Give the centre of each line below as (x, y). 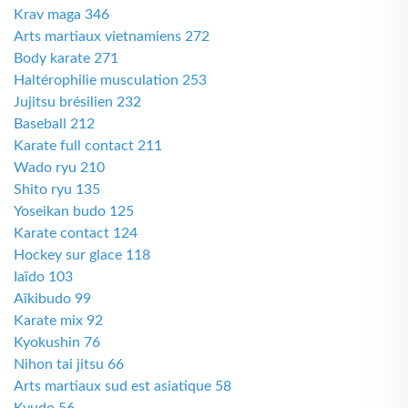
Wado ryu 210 (59, 168)
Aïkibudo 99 (52, 299)
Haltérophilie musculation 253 (110, 80)
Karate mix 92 (58, 321)
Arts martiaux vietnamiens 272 (112, 36)
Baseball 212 (54, 124)
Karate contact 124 (76, 233)
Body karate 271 (66, 58)
